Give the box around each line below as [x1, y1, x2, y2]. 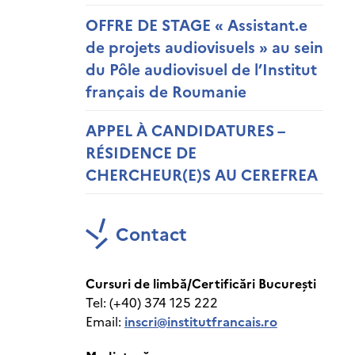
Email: [86, 312, 124, 330]
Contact [116, 221, 187, 246]
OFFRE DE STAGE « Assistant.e [86, 13, 307, 35]
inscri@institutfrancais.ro [124, 312, 277, 330]
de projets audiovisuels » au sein [86, 36, 323, 57]
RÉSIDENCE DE [86, 141, 197, 162]
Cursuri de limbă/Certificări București [86, 274, 316, 292]
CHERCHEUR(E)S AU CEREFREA [86, 163, 318, 185]
